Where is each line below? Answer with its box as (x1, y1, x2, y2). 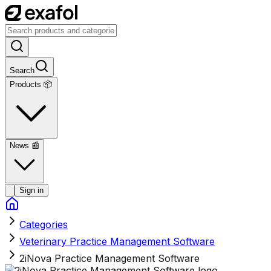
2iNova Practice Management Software (19, 252, 200, 264)
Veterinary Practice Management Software (19, 235, 215, 247)
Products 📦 (10, 79, 53, 89)
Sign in (19, 185, 44, 195)
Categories (19, 218, 68, 230)
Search (10, 65, 34, 75)
